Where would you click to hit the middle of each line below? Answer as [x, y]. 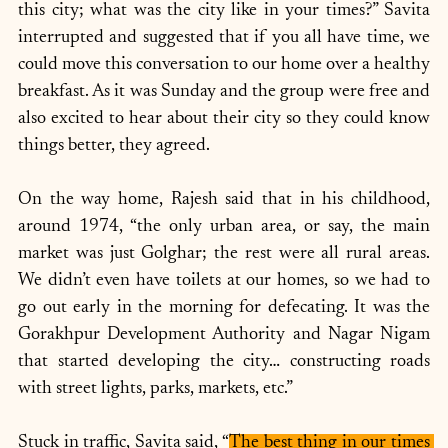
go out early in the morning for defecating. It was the [224, 308]
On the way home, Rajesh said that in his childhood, [224, 200]
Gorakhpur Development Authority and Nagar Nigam [224, 335]
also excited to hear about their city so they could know [224, 119]
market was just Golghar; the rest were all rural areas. [224, 254]
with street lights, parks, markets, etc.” [155, 389]
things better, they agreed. [114, 146]
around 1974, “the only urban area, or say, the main [224, 227]
